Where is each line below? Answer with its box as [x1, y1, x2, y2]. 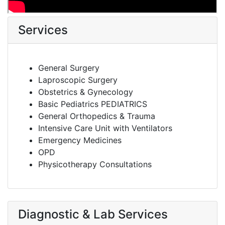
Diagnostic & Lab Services [18, 207, 168, 221]
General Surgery [38, 63, 99, 73]
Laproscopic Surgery [38, 75, 118, 85]
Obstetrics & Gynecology [38, 87, 133, 97]
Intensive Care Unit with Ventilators [38, 123, 172, 133]
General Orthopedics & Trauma [38, 111, 155, 121]
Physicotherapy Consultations [38, 159, 152, 169]
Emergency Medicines [38, 135, 122, 145]
